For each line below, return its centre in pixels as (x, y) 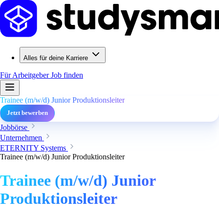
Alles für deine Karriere (56, 58)
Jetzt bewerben (27, 113)
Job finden (67, 75)
